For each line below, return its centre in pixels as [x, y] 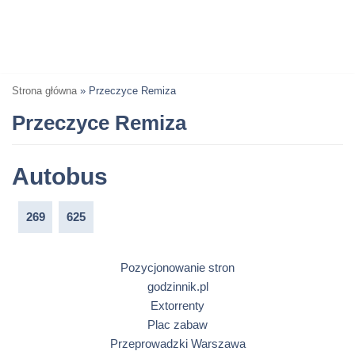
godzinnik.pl [177, 287]
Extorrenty [177, 306]
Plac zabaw [177, 325]
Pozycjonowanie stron [177, 268]
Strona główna [44, 91]
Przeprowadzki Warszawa [177, 344]
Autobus [60, 176]
